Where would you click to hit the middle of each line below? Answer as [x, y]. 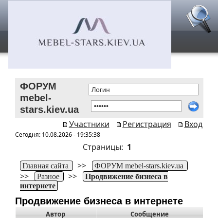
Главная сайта [45, 166]
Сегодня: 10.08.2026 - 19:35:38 [57, 135]
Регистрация [147, 124]
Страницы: [105, 147]
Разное [48, 176]
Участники [89, 124]
